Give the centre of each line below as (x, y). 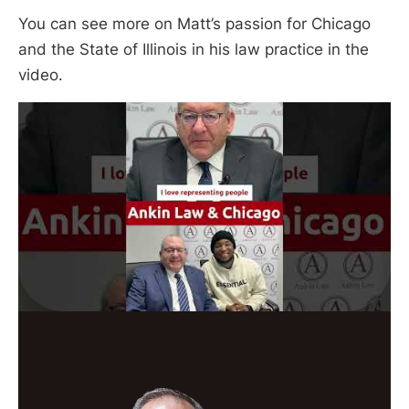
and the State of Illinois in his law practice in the (194, 50)
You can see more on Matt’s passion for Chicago (194, 24)
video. (43, 75)
